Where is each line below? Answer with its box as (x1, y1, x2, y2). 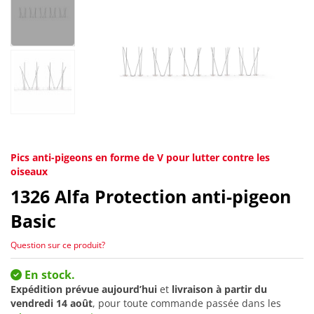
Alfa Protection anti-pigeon (55, 184, 291, 209)
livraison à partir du (172, 282, 267, 296)
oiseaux (11, 165, 48, 179)
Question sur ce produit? (11, 238, 105, 251)
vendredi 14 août (11, 296, 93, 310)
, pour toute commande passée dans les (93, 296, 281, 310)
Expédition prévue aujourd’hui (11, 282, 157, 296)
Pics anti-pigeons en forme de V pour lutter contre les (11, 151, 270, 165)
